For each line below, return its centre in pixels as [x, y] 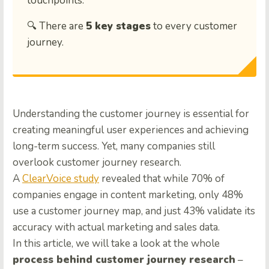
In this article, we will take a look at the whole [116, 244]
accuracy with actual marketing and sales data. [116, 228]
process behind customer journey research [124, 260]
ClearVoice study [61, 179]
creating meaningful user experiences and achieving [131, 130]
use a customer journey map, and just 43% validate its [134, 211]
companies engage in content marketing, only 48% [128, 195]
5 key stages [118, 26]
